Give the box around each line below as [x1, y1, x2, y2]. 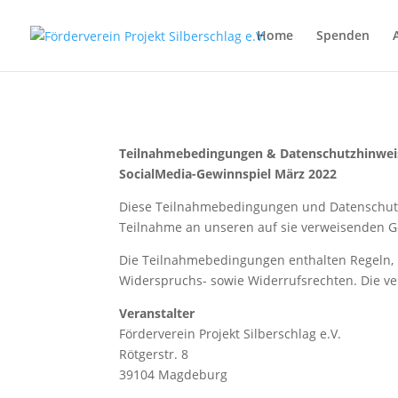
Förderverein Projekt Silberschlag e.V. [119, 324, 342, 342]
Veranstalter [119, 304, 195, 322]
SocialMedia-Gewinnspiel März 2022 [119, 164, 338, 182]
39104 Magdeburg [119, 365, 228, 383]
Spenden [316, 27, 370, 44]
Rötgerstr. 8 [119, 345, 189, 362]
